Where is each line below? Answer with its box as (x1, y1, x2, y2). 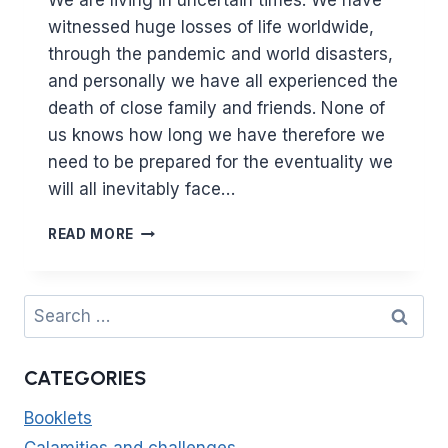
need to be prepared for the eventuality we (48, 152, 393, 173)
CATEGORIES (24, 366, 146, 391)
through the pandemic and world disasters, (48, 44, 393, 65)
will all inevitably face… (48, 179, 235, 200)
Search (23, 294, 80, 315)
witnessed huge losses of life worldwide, (48, 17, 374, 38)
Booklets (24, 408, 92, 429)
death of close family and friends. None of (48, 98, 385, 119)
